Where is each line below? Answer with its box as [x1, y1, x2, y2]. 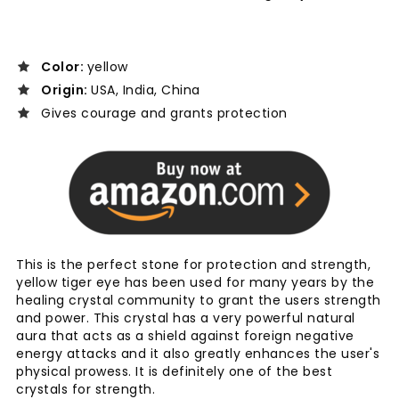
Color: [41, 58, 87, 77]
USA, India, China [91, 81, 200, 100]
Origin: [41, 81, 91, 100]
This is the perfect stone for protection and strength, [16, 256, 370, 274]
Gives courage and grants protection [41, 104, 288, 123]
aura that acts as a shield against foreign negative [16, 327, 354, 346]
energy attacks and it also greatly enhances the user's [16, 345, 379, 363]
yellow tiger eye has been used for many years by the [16, 273, 374, 292]
